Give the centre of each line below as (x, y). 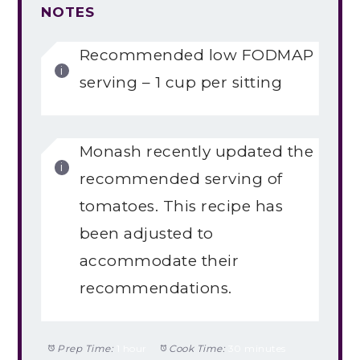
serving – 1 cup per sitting (181, 82)
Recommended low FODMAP (196, 55)
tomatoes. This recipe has (181, 207)
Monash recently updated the (196, 152)
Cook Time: (197, 348)
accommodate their (159, 261)
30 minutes (257, 348)
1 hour (131, 348)
